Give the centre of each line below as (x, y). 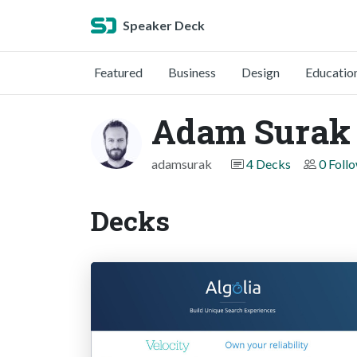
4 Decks (269, 164)
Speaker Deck (164, 25)
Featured (118, 72)
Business (192, 72)
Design (261, 72)
